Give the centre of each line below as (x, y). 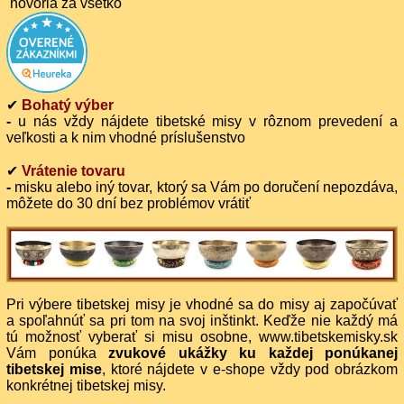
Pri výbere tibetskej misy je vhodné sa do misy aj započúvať (202, 304)
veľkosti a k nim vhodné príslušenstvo (126, 138)
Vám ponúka (57, 353)
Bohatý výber (68, 106)
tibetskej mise (54, 369)
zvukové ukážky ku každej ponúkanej (253, 353)
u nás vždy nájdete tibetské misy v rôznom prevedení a (208, 122)
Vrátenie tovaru (73, 171)
